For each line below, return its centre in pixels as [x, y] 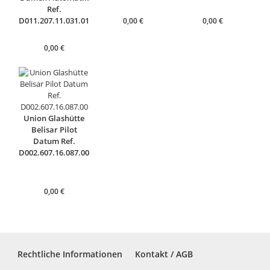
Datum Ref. [54, 141]
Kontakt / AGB [164, 254]
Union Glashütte [54, 118]
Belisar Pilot [54, 129]
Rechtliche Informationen [70, 254]
